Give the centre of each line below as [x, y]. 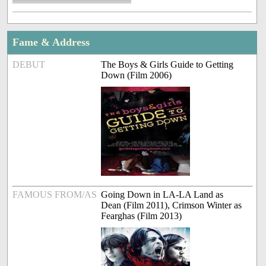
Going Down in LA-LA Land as [162, 195]
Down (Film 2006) [137, 75]
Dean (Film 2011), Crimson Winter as [172, 205]
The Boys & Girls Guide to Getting [167, 65]
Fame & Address [51, 42]
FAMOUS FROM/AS [55, 195]
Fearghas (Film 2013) [142, 216]
